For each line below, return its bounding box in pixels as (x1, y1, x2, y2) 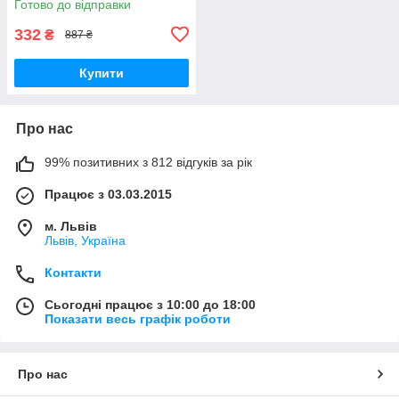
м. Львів (45, 218, 97, 233)
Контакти (45, 265, 102, 280)
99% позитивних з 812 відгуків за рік (45, 154, 252, 169)
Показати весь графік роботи (45, 311, 231, 326)
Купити (79, 65, 124, 80)
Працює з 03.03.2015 (45, 186, 172, 201)
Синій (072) (14, 4, 81, 19)
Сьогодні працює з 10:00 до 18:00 (45, 297, 256, 312)
